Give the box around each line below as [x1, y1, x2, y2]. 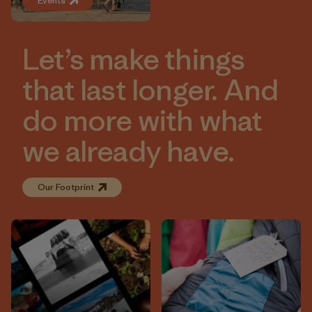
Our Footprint [38, 181, 94, 193]
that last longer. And [22, 71, 279, 109]
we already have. [22, 132, 235, 170]
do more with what [22, 102, 263, 139]
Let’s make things [22, 40, 245, 78]
